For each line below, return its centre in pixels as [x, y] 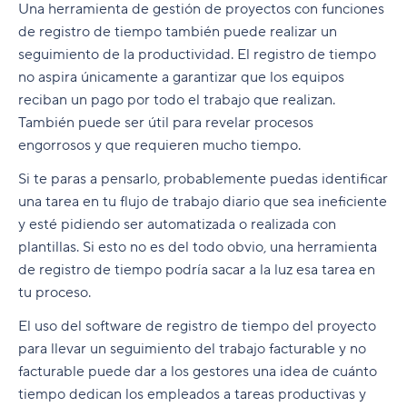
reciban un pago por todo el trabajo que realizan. [177, 100]
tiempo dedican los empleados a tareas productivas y [192, 395]
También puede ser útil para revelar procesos [166, 123]
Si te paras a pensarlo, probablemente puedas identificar [203, 179]
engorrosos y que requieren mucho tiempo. [159, 146]
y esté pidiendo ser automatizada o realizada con [177, 225]
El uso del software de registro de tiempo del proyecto [197, 327]
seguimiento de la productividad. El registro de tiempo [197, 55]
